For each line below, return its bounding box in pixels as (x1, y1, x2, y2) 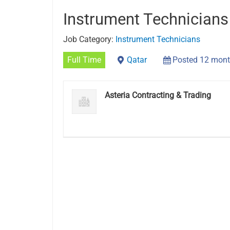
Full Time (67, 55, 101, 65)
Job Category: (63, 34, 116, 45)
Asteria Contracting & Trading (105, 90, 211, 101)
